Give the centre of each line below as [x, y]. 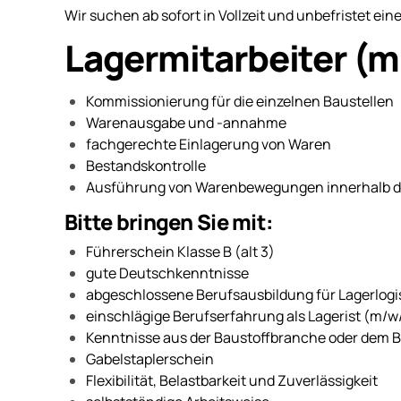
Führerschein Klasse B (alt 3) [180, 252]
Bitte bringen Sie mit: [169, 222]
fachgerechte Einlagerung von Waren [209, 144]
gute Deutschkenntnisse [167, 273]
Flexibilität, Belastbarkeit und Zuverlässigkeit [232, 381]
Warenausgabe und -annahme [186, 122]
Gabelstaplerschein [150, 359]
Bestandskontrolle [146, 165]
